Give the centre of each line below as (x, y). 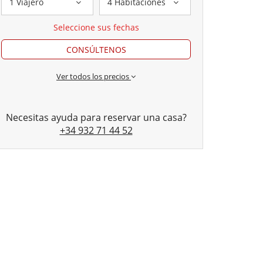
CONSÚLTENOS (96, 50)
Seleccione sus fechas (96, 28)
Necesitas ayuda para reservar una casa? (96, 118)
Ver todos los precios (94, 77)
